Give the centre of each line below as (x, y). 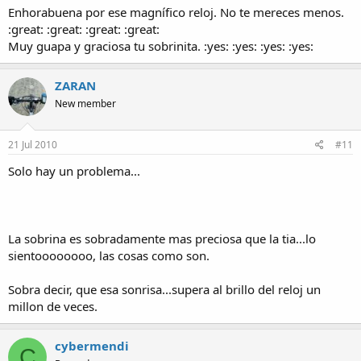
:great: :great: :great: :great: (84, 29)
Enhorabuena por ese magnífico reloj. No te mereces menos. (176, 12)
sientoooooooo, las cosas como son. (109, 256)
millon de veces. (53, 307)
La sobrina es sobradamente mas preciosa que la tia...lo (162, 239)
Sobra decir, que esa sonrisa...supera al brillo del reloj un (164, 290)
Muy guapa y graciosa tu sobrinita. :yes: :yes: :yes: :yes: (161, 46)
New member (85, 103)
